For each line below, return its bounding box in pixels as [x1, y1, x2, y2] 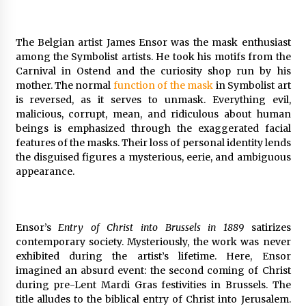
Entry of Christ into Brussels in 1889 [58, 221, 244, 234]
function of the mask [113, 79, 214, 92]
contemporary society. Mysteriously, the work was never [15, 235, 291, 248]
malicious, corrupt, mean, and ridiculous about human [15, 107, 291, 120]
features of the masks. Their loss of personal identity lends [15, 136, 291, 149]
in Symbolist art [213, 79, 291, 92]
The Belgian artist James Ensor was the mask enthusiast [15, 36, 291, 48]
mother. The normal [15, 79, 113, 92]
